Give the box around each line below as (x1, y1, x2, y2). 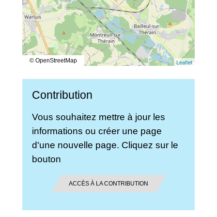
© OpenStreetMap (30, 57, 77, 64)
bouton (32, 154, 62, 165)
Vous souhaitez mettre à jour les (32, 111, 166, 123)
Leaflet (176, 58, 192, 66)
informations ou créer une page (32, 125, 162, 137)
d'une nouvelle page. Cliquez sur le (32, 139, 179, 151)
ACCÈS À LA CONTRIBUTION (68, 180, 148, 187)
